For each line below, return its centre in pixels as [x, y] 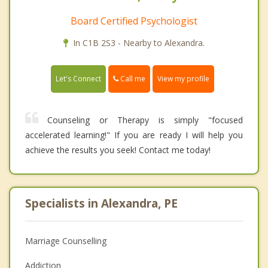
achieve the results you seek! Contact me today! [118, 150]
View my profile [183, 78]
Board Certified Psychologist [134, 21]
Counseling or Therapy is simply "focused [145, 120]
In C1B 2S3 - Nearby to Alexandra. [139, 42]
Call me [132, 78]
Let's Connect [78, 78]
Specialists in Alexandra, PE [101, 203]
